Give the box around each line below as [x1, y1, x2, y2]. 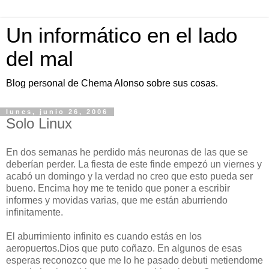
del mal [6, 47, 73, 70]
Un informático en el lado [6, 24, 237, 47]
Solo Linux [6, 115, 72, 131]
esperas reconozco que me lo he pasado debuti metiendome [6, 255, 263, 265]
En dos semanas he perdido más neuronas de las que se [6, 147, 248, 157]
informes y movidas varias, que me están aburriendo [6, 195, 228, 205]
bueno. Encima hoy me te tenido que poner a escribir [6, 183, 230, 193]
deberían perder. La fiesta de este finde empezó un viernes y [6, 159, 262, 169]
